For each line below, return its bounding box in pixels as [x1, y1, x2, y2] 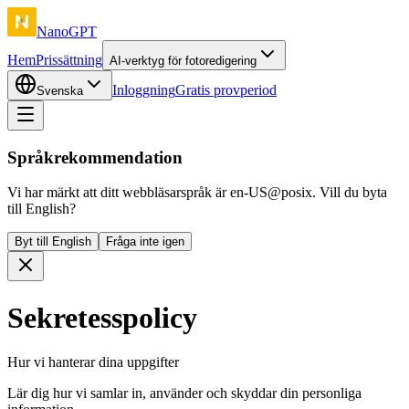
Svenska [37, 84, 83, 98]
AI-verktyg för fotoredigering [110, 54, 257, 68]
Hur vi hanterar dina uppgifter [7, 354, 179, 371]
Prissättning [36, 52, 102, 68]
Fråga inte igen [106, 235, 184, 249]
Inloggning [112, 82, 175, 98]
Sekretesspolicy [7, 300, 197, 334]
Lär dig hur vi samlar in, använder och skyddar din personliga [7, 385, 362, 402]
